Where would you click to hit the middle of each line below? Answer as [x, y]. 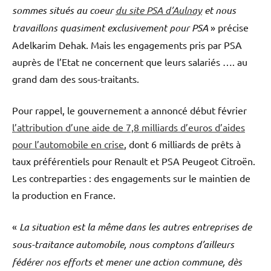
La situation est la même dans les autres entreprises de [135, 227]
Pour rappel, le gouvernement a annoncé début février [129, 110]
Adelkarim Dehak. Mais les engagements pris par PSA [127, 45]
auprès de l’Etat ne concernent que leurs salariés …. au [130, 62]
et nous [219, 10]
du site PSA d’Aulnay [159, 10]
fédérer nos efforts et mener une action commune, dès [127, 262]
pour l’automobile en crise [68, 144]
